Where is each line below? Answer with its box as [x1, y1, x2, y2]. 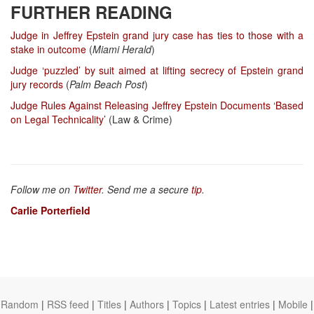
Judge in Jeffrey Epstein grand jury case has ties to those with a [11, 27, 303, 42]
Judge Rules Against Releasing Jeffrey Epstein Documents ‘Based [11, 97, 303, 112]
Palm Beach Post [69, 76, 144, 91]
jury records [11, 76, 63, 91]
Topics [172, 297, 201, 311]
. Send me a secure [102, 182, 191, 196]
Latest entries [210, 297, 270, 311]
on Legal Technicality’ [11, 111, 106, 126]
